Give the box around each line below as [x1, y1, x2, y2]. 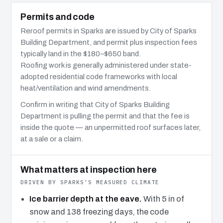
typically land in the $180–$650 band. [20, 49, 141, 58]
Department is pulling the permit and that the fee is [20, 111, 190, 120]
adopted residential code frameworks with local [20, 72, 177, 81]
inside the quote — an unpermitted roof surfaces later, [20, 123, 201, 131]
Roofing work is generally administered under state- [20, 61, 192, 69]
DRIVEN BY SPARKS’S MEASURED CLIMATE [20, 178, 160, 186]
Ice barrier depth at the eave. [29, 194, 142, 203]
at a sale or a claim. [20, 134, 83, 143]
